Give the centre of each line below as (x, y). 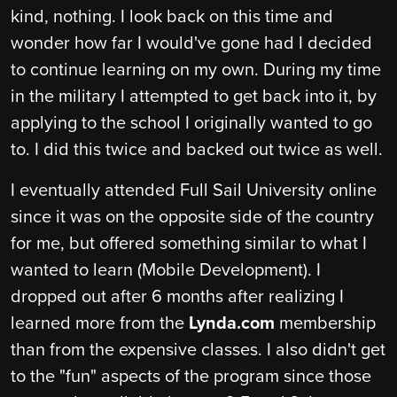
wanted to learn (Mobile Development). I (166, 271)
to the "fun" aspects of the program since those (191, 377)
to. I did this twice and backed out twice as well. (197, 150)
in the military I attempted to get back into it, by (194, 97)
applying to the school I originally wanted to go (191, 124)
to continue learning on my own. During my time (196, 70)
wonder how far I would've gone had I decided (191, 44)
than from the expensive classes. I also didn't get (198, 350)
